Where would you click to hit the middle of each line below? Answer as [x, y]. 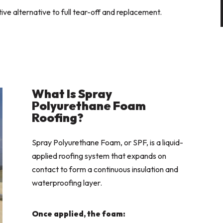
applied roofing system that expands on [99, 156]
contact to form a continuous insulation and [105, 169]
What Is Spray [72, 94]
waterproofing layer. [67, 183]
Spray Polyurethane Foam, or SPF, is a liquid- [108, 143]
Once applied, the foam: [79, 214]
